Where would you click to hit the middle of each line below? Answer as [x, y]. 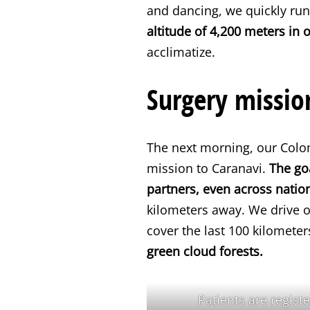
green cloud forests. [205, 251]
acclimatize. [181, 52]
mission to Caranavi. [208, 168]
